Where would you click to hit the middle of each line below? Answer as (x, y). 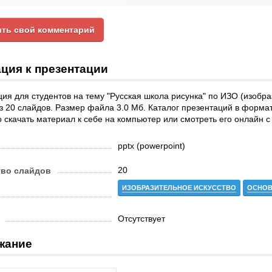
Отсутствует (141, 219)
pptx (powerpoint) (151, 146)
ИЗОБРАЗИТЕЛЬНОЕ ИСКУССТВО (179, 188)
